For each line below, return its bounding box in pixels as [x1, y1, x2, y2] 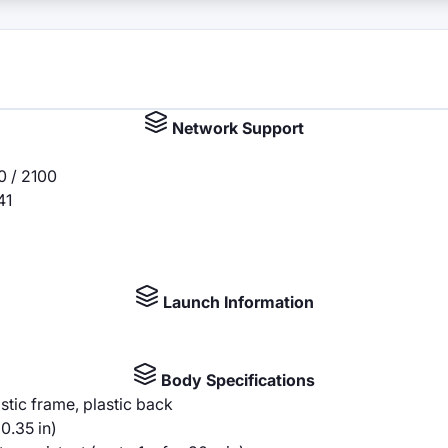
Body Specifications [157, 370, 315, 390]
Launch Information [158, 292, 314, 312]
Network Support [168, 118, 304, 138]
